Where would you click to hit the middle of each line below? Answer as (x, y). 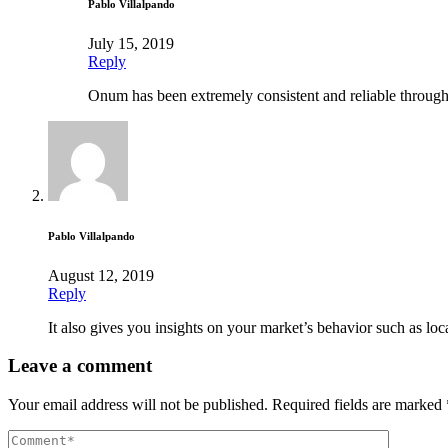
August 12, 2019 (101, 275)
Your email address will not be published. (138, 405)
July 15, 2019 (131, 43)
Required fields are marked (359, 405)
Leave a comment (80, 366)
